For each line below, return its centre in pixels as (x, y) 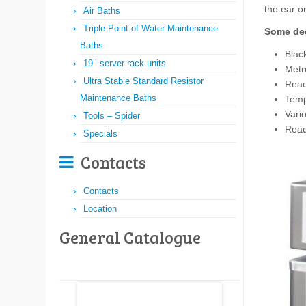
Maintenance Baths (118, 98)
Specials (100, 134)
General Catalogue (130, 237)
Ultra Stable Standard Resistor (143, 81)
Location (100, 209)
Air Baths (102, 11)
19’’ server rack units (125, 63)
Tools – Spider (112, 116)
